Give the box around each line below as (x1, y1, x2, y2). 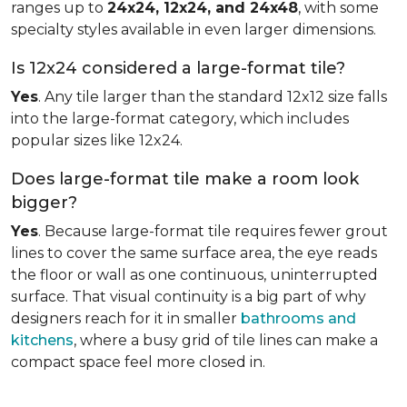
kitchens (11, 332, 74, 349)
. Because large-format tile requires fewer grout (38, 223, 388, 240)
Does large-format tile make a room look (11, 169, 359, 189)
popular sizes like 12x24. (11, 132, 183, 149)
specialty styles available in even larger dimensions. (11, 21, 376, 38)
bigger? (11, 193, 77, 213)
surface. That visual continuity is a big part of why (11, 288, 366, 305)
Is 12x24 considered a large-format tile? (11, 58, 345, 78)
